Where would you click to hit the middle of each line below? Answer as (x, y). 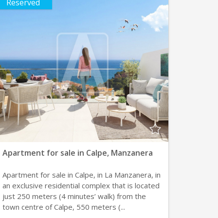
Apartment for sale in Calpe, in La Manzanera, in (81, 175)
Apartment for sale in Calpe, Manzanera (77, 153)
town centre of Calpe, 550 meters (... (64, 207)
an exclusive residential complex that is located (81, 185)
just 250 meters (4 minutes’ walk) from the (74, 196)
